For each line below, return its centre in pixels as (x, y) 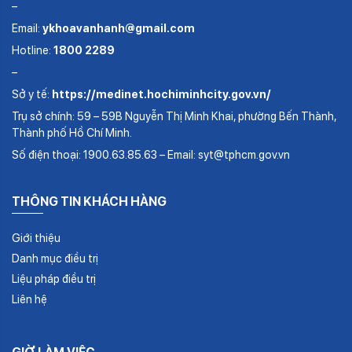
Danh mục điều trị (55, 258)
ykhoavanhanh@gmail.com (119, 28)
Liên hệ (29, 299)
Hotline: (33, 50)
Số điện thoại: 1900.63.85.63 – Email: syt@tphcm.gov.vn (151, 155)
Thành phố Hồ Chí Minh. (72, 133)
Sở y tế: (32, 94)
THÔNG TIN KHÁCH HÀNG (89, 202)
